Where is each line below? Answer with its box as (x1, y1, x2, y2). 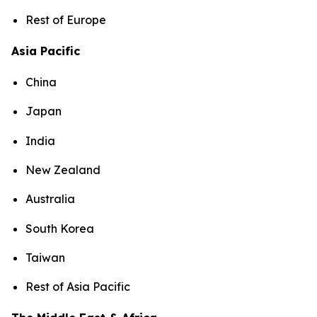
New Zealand (25, 162, 100, 177)
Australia (25, 192, 75, 207)
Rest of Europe (25, 13, 106, 27)
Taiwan (25, 250, 65, 265)
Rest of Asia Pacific (25, 279, 133, 294)
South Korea (25, 221, 94, 236)
